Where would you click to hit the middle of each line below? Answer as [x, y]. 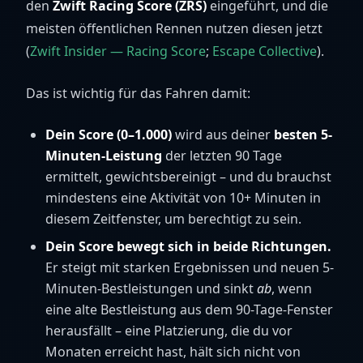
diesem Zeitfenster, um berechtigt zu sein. [173, 219]
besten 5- [303, 135]
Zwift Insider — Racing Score [118, 51]
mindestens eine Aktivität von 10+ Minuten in [183, 198]
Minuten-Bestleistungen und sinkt [151, 288]
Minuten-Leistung [104, 156]
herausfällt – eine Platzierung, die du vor [169, 331]
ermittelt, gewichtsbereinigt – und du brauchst [188, 177]
